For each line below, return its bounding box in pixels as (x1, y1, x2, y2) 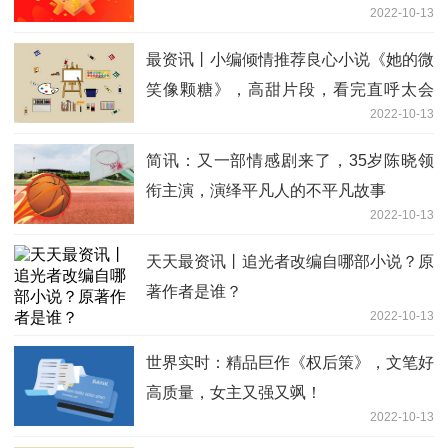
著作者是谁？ (146, 283, 242, 301)
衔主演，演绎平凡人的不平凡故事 (146, 182, 386, 200)
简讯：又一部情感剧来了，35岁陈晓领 (146, 152, 434, 170)
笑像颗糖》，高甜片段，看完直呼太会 (146, 81, 434, 99)
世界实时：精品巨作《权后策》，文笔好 (146, 354, 434, 372)
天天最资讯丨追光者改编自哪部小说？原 (146, 253, 434, 271)
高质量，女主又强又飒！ (146, 384, 322, 402)
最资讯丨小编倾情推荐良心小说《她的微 (146, 51, 434, 69)
